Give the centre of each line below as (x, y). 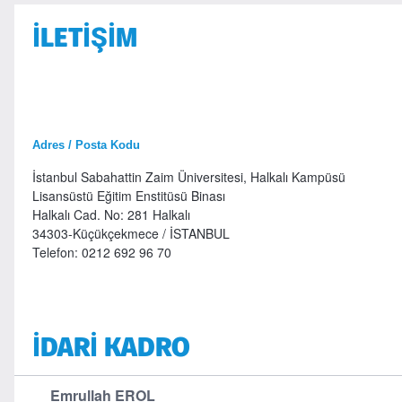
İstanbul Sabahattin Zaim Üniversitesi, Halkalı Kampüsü (188, 177)
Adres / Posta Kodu (86, 145)
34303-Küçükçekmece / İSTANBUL (131, 233)
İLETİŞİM (84, 37)
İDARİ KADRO (111, 347)
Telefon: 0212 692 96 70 (105, 252)
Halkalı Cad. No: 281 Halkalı (152, 214)
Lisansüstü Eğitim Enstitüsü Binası (128, 196)
